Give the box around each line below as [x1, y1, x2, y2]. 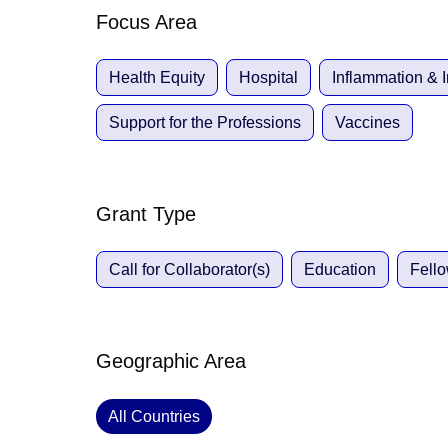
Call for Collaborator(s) [109, 261, 270, 278]
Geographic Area [96, 350, 246, 372]
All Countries [108, 408, 200, 425]
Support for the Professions [109, 114, 301, 131]
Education [304, 261, 376, 278]
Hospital [239, 69, 298, 86]
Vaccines [335, 114, 400, 131]
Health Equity [109, 69, 205, 86]
